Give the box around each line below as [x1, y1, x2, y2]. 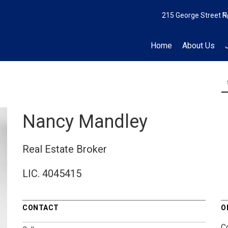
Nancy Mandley [22, 110, 148, 132]
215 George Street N [162, 11, 227, 19]
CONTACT [22, 203, 59, 212]
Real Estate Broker [22, 142, 107, 155]
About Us [182, 41, 215, 50]
